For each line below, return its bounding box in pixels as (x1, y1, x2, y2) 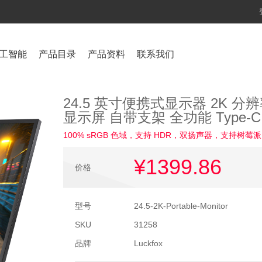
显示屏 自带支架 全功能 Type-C (63, 109, 261, 125)
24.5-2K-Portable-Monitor (134, 201, 228, 211)
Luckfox (134, 239, 163, 248)
